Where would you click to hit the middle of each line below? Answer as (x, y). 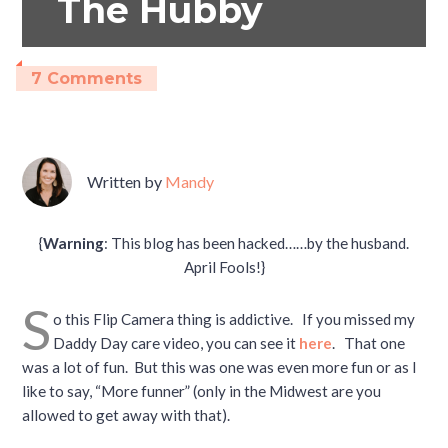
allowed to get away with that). (126, 414)
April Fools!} (224, 266)
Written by (126, 181)
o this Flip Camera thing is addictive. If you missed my (234, 318)
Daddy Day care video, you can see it (176, 342)
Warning (73, 242)
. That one (369, 342)
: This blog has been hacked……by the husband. (256, 242)
